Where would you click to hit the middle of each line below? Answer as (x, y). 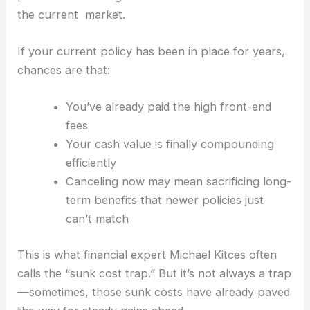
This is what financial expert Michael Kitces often (147, 254)
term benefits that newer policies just (164, 200)
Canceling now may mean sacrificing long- (178, 182)
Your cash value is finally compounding (170, 144)
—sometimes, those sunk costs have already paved (154, 292)
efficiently (91, 163)
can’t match (97, 219)
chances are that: (64, 70)
